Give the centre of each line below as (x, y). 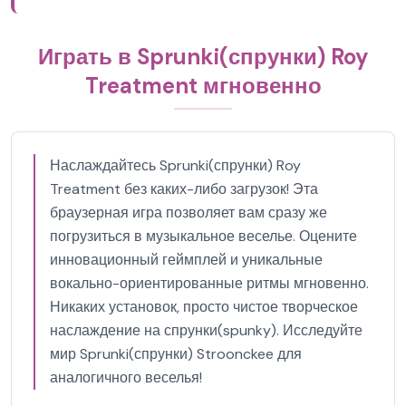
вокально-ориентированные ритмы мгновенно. (209, 283)
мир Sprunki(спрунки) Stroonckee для (176, 354)
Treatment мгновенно (203, 86)
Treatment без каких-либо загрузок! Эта (184, 189)
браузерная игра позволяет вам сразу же (188, 213)
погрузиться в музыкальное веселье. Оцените (203, 236)
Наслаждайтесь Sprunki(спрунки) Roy (175, 165)
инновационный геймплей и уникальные (186, 260)
